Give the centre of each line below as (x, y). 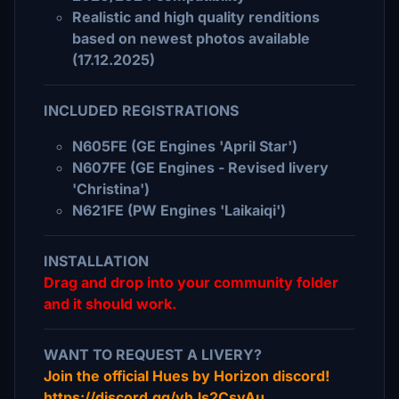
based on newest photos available (191, 38)
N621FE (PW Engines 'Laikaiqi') (179, 210)
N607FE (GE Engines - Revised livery (200, 167)
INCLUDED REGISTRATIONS (141, 110)
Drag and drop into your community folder (191, 282)
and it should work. (112, 304)
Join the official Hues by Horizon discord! (187, 376)
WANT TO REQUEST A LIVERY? (153, 354)
